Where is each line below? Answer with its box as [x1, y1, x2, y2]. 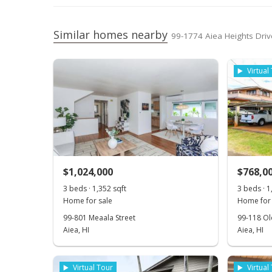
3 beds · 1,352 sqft [63, 183, 126, 194]
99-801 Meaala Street [63, 212, 135, 223]
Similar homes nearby [53, 27, 168, 42]
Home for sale [63, 195, 112, 206]
